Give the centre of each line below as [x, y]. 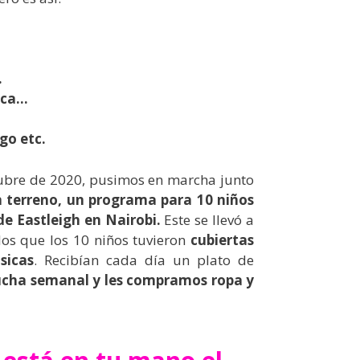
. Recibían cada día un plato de [144, 260]
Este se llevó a [209, 219]
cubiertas [222, 239]
